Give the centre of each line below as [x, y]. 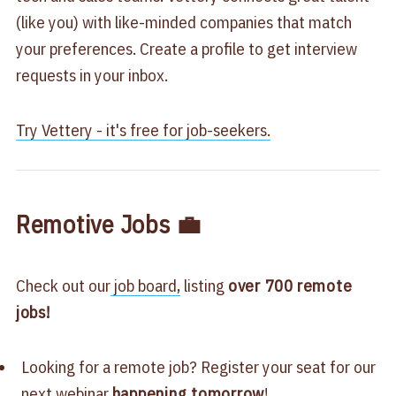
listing [204, 286]
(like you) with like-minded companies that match [183, 22]
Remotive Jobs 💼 [109, 225]
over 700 [260, 286]
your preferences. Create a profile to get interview [186, 48]
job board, [145, 286]
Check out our [63, 286]
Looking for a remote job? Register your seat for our [198, 367]
